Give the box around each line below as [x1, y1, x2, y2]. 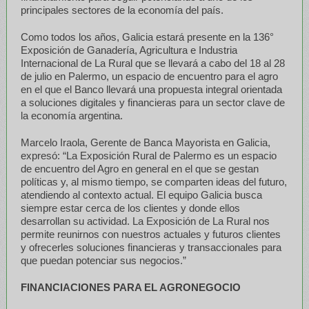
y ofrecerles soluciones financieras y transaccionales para [20, 241, 281, 253]
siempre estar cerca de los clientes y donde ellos [20, 201, 240, 214]
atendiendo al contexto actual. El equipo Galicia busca [20, 188, 262, 201]
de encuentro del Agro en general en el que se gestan [20, 162, 259, 175]
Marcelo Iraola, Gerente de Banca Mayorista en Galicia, [20, 136, 270, 148]
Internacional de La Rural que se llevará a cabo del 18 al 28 [20, 57, 285, 69]
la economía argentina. [20, 109, 123, 121]
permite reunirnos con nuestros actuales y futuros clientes [20, 228, 281, 240]
